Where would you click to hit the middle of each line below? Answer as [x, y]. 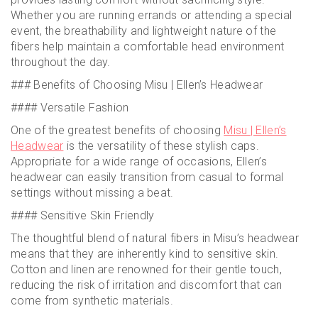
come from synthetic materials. [92, 301]
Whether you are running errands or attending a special [152, 15]
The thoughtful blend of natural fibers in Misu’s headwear [155, 238]
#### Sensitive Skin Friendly [83, 215]
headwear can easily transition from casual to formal [147, 177]
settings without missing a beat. [92, 193]
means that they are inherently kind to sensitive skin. [145, 254]
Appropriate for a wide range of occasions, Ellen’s [139, 161]
